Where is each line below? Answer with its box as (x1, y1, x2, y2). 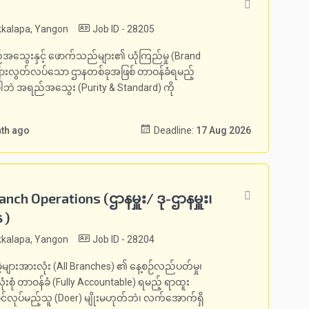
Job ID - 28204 (90, 234, 154, 245)
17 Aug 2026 (196, 125, 251, 136)
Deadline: (152, 125, 196, 136)
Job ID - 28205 (90, 23, 154, 34)
